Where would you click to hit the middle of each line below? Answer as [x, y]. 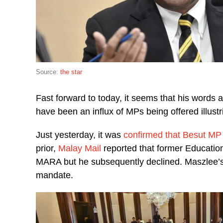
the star [71, 72]
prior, [47, 148]
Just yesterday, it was [80, 135]
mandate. [55, 175]
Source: [48, 72]
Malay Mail [80, 148]
